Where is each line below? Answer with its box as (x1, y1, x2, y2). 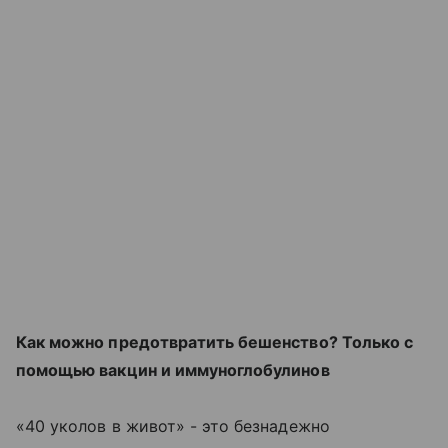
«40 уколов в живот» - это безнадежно (16, 416, 330, 436)
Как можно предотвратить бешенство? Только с (16, 332, 414, 352)
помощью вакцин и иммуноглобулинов (16, 360, 330, 380)
